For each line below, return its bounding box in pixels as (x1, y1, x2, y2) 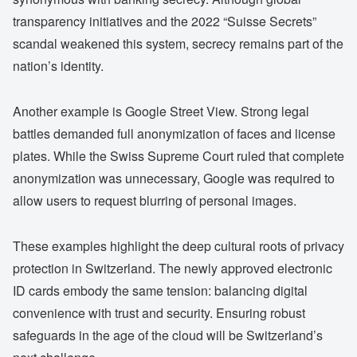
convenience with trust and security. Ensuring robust (13, 303, 305, 322)
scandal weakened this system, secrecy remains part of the (13, 34, 343, 53)
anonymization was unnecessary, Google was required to (13, 168, 335, 187)
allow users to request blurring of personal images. (13, 190, 296, 210)
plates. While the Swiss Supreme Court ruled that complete (13, 146, 344, 165)
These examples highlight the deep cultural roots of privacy (13, 236, 344, 255)
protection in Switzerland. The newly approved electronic (13, 258, 332, 277)
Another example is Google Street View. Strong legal (13, 101, 309, 120)
